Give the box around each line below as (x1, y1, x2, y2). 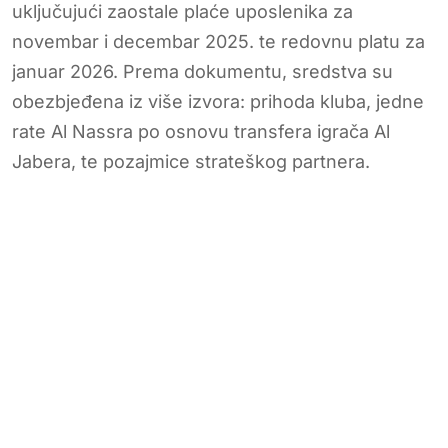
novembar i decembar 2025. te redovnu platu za (12, 30, 425, 52)
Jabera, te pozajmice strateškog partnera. (12, 150, 370, 172)
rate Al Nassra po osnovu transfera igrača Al (12, 120, 390, 142)
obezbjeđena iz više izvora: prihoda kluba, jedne (12, 90, 424, 112)
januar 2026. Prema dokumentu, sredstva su (12, 60, 393, 82)
